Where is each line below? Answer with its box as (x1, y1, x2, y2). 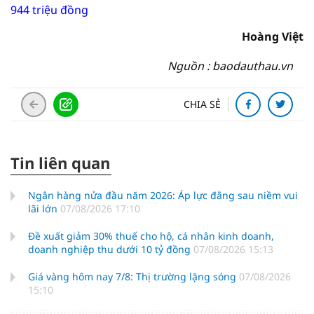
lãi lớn (28, 202, 60, 215)
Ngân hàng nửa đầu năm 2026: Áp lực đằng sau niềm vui (28, 189, 298, 202)
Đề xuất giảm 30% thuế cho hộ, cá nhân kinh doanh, (28, 229, 274, 243)
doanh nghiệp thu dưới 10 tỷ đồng (28, 243, 193, 256)
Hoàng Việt (242, 29, 303, 44)
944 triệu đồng (11, 2, 88, 18)
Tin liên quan (11, 152, 110, 173)
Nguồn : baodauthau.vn (168, 58, 293, 74)
